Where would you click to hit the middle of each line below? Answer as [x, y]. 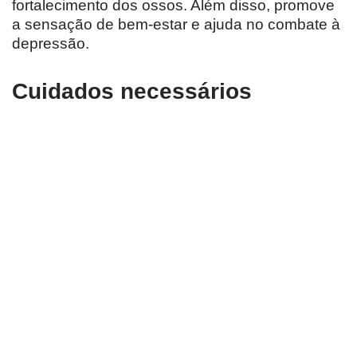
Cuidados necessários [132, 92]
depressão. [51, 44]
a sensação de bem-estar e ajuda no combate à [176, 25]
